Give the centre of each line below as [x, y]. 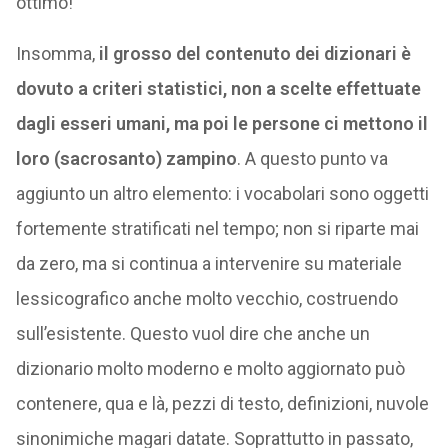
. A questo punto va [312, 158]
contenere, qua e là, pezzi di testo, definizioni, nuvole [222, 403]
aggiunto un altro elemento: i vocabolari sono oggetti [222, 193]
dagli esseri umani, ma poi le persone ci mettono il [221, 123]
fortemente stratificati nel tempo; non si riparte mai [217, 228]
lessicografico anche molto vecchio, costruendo [206, 298]
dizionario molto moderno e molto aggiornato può [210, 368]
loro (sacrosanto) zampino [126, 158]
